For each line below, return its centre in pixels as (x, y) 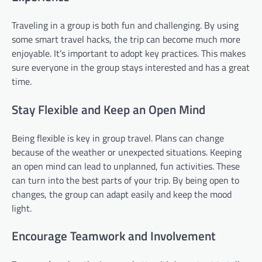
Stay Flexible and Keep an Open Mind (108, 109)
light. (22, 208)
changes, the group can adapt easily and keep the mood (122, 194)
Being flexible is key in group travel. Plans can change (118, 138)
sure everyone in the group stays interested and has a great (131, 67)
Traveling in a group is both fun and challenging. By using (125, 25)
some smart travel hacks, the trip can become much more (126, 39)
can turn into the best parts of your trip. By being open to (125, 180)
